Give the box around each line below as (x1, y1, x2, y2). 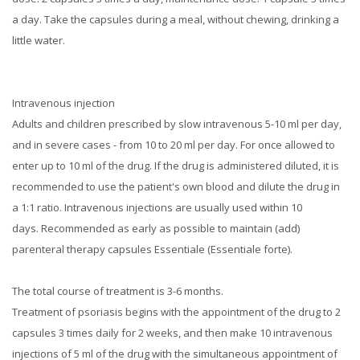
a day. (12, 12, 44, 27)
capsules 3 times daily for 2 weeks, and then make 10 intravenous (12, 325, 333, 340)
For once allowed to (240, 137, 335, 152)
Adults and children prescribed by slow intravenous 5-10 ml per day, (12, 117, 342, 131)
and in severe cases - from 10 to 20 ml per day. (12, 137, 240, 152)
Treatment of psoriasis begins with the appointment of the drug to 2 (12, 305, 341, 319)
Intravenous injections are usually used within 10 (64, 200, 302, 215)
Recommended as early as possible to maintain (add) (41, 221, 300, 235)
